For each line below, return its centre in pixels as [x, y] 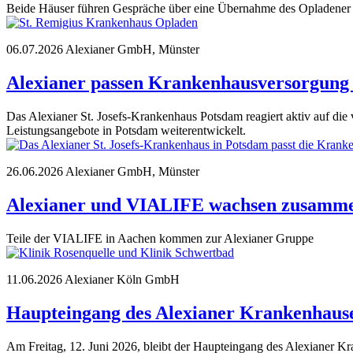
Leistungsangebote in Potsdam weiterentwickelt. [126, 131]
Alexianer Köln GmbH [122, 279]
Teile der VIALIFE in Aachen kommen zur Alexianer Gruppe [160, 238]
